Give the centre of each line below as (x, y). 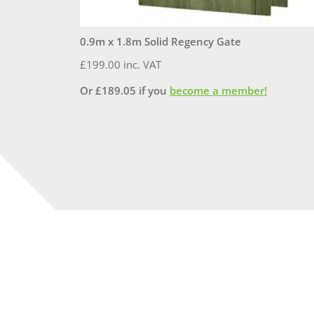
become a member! (218, 90)
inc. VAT (142, 64)
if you (153, 90)
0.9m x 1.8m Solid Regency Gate (161, 41)
